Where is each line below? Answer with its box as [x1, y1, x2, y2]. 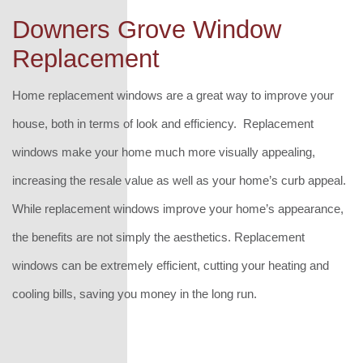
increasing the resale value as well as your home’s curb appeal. [12, 173, 349, 188]
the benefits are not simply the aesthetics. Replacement [12, 230, 305, 245]
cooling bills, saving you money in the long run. [12, 287, 257, 301]
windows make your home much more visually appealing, [12, 145, 315, 160]
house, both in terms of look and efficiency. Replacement [12, 117, 314, 131]
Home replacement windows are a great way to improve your [12, 88, 334, 103]
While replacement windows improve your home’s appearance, [12, 202, 344, 216]
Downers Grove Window [12, 15, 281, 45]
